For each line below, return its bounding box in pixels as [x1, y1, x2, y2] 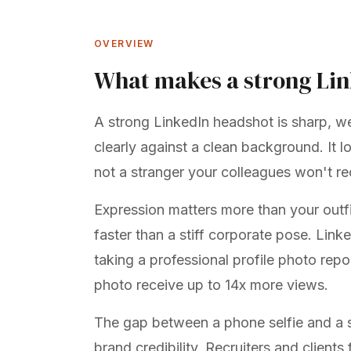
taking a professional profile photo [94, 251, 317, 268]
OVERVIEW [94, 38, 154, 49]
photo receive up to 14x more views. [94, 277, 328, 293]
